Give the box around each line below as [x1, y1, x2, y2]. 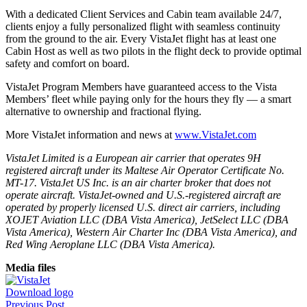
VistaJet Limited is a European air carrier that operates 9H [5, 152, 261, 164]
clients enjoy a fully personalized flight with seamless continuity [5, 21, 280, 33]
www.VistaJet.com [175, 129, 256, 141]
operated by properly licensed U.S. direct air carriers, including [5, 201, 280, 214]
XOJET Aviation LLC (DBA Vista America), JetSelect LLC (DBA [5, 214, 288, 226]
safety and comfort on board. [5, 58, 130, 70]
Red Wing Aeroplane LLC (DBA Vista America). [5, 238, 215, 251]
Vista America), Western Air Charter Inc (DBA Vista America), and [5, 226, 297, 238]
